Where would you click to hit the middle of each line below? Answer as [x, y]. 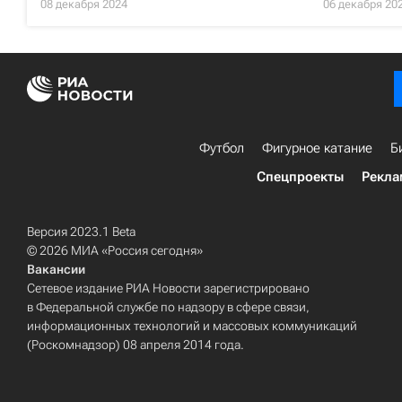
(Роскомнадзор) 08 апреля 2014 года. [135, 345]
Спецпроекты [300, 177]
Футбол [222, 148]
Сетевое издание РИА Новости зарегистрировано [168, 288]
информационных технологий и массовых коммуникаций [192, 326]
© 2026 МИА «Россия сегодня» [115, 250]
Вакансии [56, 269]
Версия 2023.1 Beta [81, 232]
